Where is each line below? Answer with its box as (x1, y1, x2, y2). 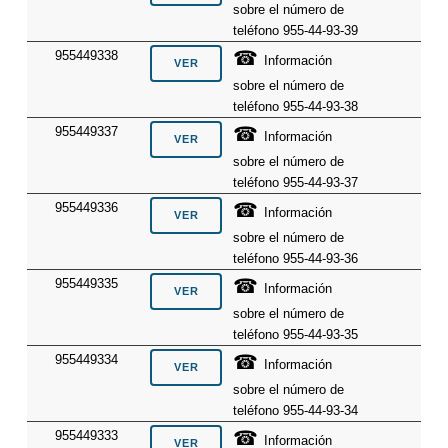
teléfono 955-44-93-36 (233, 250, 359, 266)
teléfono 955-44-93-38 (233, 98, 359, 114)
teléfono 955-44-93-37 (233, 174, 359, 190)
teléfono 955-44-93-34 (233, 402, 359, 418)
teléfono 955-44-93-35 (233, 326, 359, 342)
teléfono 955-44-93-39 (233, 22, 359, 38)
